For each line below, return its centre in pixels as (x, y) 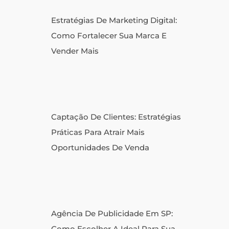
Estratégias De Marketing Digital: (114, 20)
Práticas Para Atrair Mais (98, 132)
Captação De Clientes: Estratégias (116, 117)
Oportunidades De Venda (100, 148)
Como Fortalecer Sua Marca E (109, 36)
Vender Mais (75, 51)
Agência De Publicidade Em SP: (112, 214)
